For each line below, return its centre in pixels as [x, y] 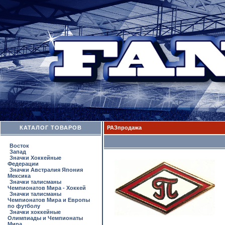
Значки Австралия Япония [46, 170]
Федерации [23, 164]
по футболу [24, 206]
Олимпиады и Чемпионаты [45, 218]
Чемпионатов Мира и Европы [49, 200]
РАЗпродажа [124, 128]
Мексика [19, 176]
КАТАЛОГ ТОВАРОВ [51, 128]
